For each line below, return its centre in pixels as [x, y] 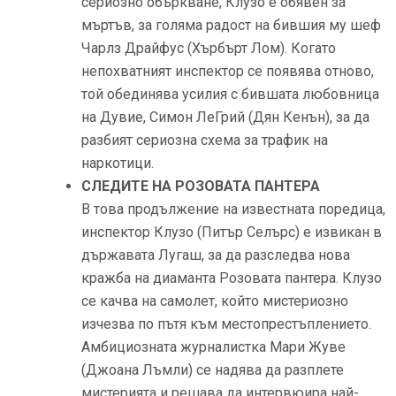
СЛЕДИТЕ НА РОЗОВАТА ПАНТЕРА [201, 186]
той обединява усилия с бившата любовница [230, 94]
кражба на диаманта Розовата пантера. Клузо [232, 278]
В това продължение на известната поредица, [233, 209]
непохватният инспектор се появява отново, [228, 71]
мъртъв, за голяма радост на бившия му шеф [231, 25]
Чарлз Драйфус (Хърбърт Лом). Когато [209, 48]
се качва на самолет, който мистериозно [215, 301]
